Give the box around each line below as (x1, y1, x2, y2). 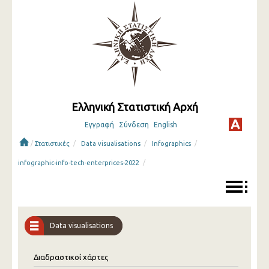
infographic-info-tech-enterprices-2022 (18, 159, 139, 166)
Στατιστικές (35, 140, 70, 147)
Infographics (152, 140, 191, 147)
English (153, 121, 177, 128)
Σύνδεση (118, 121, 149, 128)
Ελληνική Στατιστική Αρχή (71, 101, 198, 113)
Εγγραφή (84, 121, 114, 128)
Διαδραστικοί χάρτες (34, 253, 108, 261)
